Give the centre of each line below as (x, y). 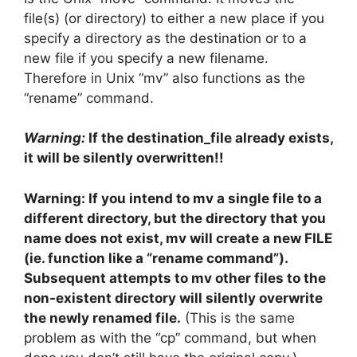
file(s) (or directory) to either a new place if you (174, 18)
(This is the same (238, 318)
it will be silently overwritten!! (124, 158)
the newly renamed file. (102, 318)
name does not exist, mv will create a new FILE (178, 238)
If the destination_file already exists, (209, 138)
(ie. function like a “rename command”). (156, 258)
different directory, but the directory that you (175, 218)
